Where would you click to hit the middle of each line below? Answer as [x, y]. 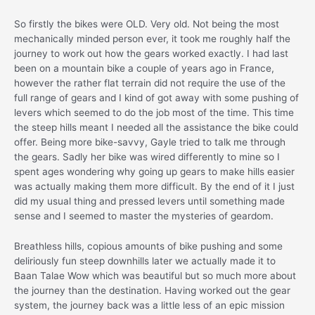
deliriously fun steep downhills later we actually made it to [145, 261]
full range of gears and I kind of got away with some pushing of [156, 98]
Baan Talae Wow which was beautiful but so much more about [155, 276]
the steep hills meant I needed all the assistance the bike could [156, 128]
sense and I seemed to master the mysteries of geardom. [144, 216]
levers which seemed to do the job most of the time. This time [154, 113]
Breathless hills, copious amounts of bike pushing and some [148, 246]
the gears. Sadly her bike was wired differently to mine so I [147, 157]
